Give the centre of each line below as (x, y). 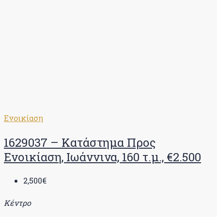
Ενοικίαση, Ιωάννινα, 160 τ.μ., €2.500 (102, 157)
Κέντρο (17, 203)
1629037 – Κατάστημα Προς (80, 142)
